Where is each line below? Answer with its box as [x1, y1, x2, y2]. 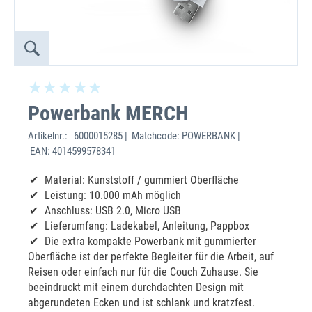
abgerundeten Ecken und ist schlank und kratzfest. [28, 296, 255, 309]
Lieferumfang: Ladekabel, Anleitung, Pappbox [45, 219, 249, 233]
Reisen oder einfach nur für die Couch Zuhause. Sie [28, 265, 258, 279]
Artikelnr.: [28, 130, 72, 142]
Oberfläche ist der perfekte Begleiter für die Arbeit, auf [28, 250, 274, 263]
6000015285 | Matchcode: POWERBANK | [72, 130, 240, 142]
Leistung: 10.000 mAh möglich [45, 189, 181, 202]
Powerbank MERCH [28, 101, 188, 125]
